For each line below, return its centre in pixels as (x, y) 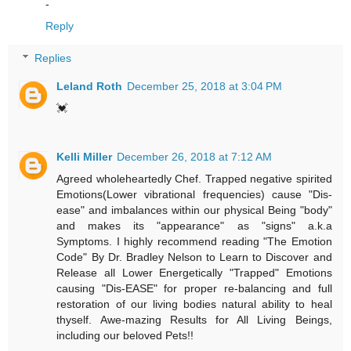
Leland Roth (90, 87)
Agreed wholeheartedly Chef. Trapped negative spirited (194, 179)
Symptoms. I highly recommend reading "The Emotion (194, 242)
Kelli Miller (85, 157)
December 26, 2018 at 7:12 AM (195, 157)
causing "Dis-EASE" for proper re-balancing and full (194, 289)
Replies (53, 58)
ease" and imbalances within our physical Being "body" (194, 210)
